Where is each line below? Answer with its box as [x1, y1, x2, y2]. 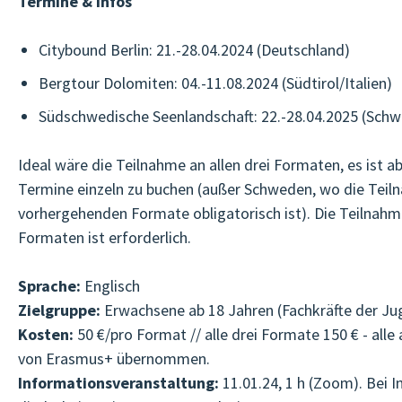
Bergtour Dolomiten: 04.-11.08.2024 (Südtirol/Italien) [38, 73, 392, 93]
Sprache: [18, 275, 81, 296]
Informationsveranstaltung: [18, 372, 219, 393]
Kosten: [18, 324, 74, 345]
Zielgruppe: [18, 300, 100, 320]
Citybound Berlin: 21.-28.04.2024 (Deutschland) [38, 39, 350, 60]
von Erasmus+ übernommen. [18, 348, 210, 369]
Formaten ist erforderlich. [18, 227, 191, 248]
